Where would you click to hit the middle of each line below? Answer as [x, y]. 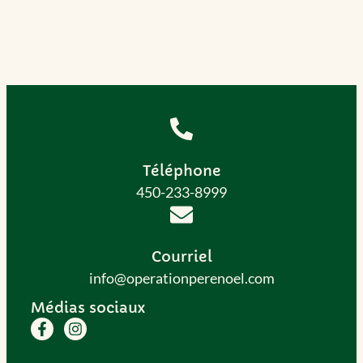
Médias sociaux [88, 307]
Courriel [181, 256]
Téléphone [181, 170]
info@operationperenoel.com [181, 278]
